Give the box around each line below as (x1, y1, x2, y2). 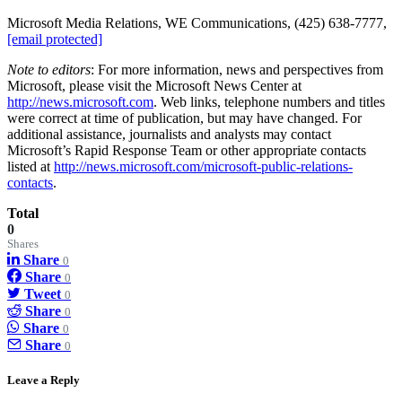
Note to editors (7, 62, 91, 78)
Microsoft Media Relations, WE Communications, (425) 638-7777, (7, 15, 387, 31)
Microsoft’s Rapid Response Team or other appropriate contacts (7, 143, 366, 159)
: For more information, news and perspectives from (91, 62, 383, 78)
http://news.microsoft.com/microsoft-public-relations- (54, 159, 353, 175)
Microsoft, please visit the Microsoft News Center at (7, 78, 301, 94)
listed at (7, 159, 54, 175)
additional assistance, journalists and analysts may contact (7, 127, 331, 143)
